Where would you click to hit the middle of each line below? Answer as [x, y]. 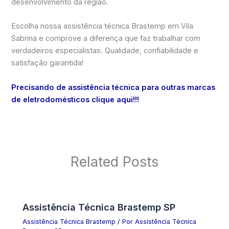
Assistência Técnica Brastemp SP [99, 207]
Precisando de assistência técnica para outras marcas [113, 87]
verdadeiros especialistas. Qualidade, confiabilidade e [105, 51]
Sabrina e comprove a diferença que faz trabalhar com [106, 39]
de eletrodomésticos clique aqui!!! [75, 99]
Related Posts [114, 162]
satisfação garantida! [48, 63]
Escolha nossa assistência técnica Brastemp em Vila [102, 26]
